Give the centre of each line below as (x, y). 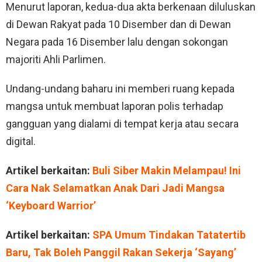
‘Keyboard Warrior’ (51, 205)
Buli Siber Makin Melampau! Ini (167, 170)
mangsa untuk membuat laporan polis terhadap (115, 106)
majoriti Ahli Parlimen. (56, 59)
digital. (21, 141)
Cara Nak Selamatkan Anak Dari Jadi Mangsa (115, 188)
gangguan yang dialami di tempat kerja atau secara (122, 123)
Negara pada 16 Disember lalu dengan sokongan (117, 42)
